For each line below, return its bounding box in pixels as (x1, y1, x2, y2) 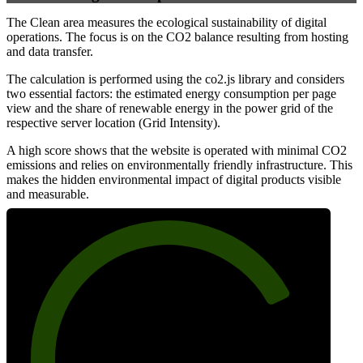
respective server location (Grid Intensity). (6, 116, 220, 130)
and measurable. (6, 187, 89, 202)
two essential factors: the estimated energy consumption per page (6, 87, 336, 101)
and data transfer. (6, 45, 93, 59)
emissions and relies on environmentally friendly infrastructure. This (6, 158, 352, 173)
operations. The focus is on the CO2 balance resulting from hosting (6, 30, 348, 45)
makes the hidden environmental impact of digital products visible (6, 173, 341, 187)
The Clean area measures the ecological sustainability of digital (6, 15, 327, 30)
